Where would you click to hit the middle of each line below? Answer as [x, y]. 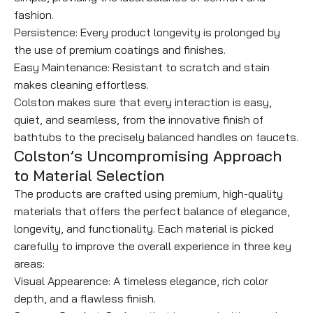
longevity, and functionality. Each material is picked [144, 229]
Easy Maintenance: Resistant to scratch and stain [142, 67]
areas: [29, 264]
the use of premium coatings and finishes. [120, 50]
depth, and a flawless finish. [85, 299]
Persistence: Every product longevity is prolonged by [147, 32]
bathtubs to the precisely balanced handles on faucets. [156, 137]
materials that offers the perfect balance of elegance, [152, 211]
